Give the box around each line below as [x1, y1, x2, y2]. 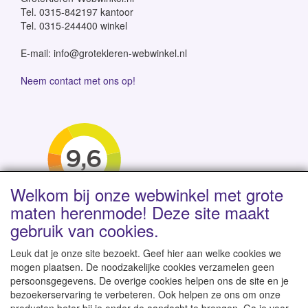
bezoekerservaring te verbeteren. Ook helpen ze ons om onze [10, 287, 280, 301]
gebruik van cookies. [10, 218, 159, 242]
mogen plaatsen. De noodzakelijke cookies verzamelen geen [10, 260, 274, 274]
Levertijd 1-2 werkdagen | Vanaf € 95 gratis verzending [24, 284, 284, 298]
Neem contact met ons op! [21, 74, 135, 88]
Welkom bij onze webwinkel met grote [10, 182, 283, 206]
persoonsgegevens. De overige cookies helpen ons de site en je [10, 274, 289, 287]
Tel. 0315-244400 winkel [21, 19, 127, 33]
